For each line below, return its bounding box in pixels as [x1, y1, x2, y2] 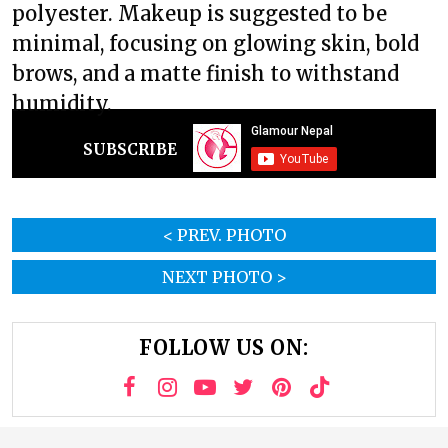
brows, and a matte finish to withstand [12, 61, 399, 86]
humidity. [12, 91, 112, 116]
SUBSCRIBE [83, 140, 177, 159]
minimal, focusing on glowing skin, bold [12, 31, 419, 56]
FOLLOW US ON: [139, 335, 309, 360]
